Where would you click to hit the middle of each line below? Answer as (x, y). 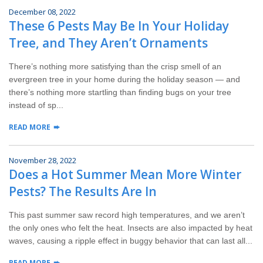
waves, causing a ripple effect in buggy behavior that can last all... (131, 241)
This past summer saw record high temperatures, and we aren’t (127, 215)
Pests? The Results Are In (83, 192)
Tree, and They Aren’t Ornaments (108, 43)
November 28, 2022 (43, 161)
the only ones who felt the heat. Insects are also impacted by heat (131, 228)
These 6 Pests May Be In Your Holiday (119, 26)
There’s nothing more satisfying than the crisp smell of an (115, 67)
